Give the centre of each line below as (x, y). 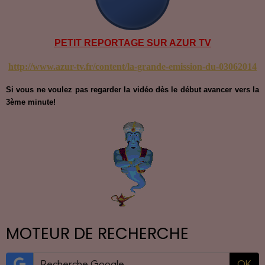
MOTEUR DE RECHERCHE (97, 233)
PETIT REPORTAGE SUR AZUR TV (132, 43)
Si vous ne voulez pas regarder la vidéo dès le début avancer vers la (132, 89)
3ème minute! (31, 102)
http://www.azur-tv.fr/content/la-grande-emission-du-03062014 (132, 66)
